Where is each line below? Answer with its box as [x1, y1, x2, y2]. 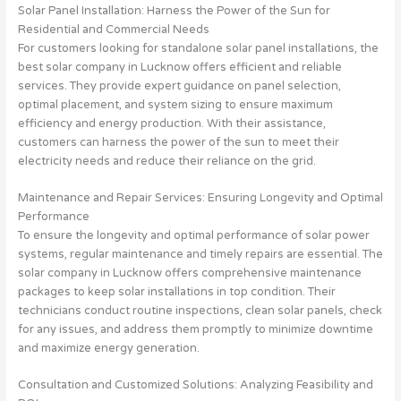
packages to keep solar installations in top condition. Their [17, 285, 336, 300]
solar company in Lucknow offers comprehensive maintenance [17, 266, 362, 281]
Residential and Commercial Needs [17, 21, 209, 37]
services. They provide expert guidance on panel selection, [17, 78, 341, 93]
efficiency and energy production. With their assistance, [17, 115, 326, 131]
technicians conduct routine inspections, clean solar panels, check [17, 303, 382, 319]
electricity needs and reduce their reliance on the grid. [17, 153, 316, 168]
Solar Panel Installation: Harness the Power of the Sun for [17, 3, 330, 18]
